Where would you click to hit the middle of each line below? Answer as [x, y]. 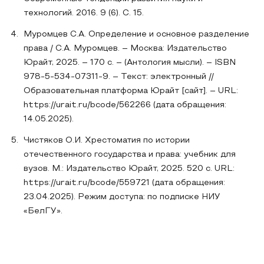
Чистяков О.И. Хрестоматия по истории [107, 141]
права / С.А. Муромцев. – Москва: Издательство [125, 49]
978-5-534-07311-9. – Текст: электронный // [119, 77]
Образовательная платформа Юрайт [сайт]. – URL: [131, 91]
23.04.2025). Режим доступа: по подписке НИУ [122, 197]
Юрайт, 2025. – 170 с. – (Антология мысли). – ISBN [130, 63]
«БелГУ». [43, 211]
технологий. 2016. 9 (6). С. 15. [84, 13]
